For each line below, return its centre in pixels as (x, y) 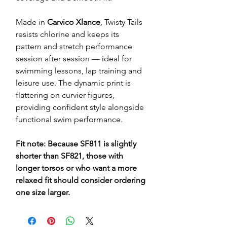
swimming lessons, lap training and (79, 71)
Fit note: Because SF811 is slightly (76, 144)
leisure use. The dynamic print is (73, 83)
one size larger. (43, 193)
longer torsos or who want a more (76, 168)
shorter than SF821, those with (69, 156)
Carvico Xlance (74, 22)
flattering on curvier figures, (65, 95)
